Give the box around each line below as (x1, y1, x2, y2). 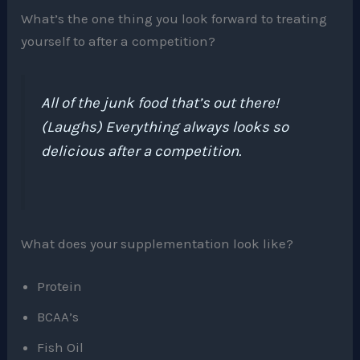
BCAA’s (37, 309, 80, 325)
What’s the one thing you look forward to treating (21, 10, 328, 27)
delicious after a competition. (41, 142, 242, 161)
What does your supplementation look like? (21, 235, 294, 252)
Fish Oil (37, 339, 84, 356)
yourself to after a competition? (21, 33, 216, 50)
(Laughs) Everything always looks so (41, 118, 289, 137)
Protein (37, 278, 83, 295)
